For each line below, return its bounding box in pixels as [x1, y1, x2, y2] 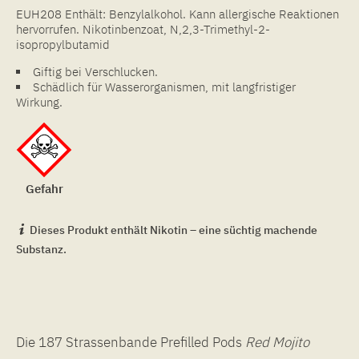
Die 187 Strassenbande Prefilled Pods [16, 333, 245, 351]
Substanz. [16, 241, 67, 256]
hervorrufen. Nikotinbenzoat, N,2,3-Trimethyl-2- [16, 21, 270, 37]
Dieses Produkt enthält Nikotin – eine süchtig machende [27, 222, 317, 237]
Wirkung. [16, 94, 63, 110]
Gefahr [25, 180, 63, 196]
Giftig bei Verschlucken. [33, 63, 158, 79]
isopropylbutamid [16, 36, 110, 52]
